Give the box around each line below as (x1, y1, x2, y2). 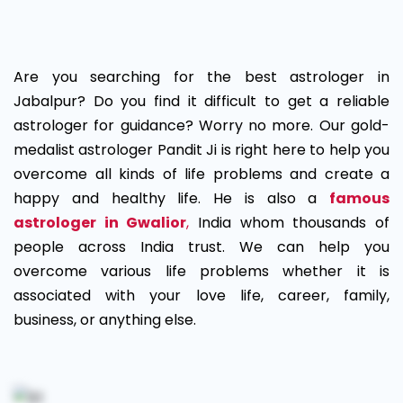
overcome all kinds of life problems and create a (13, 164, 390, 184)
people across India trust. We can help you (13, 237, 390, 257)
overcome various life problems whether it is (13, 261, 390, 282)
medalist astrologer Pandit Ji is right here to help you (13, 139, 390, 160)
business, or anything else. (13, 309, 196, 330)
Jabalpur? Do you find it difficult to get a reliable (13, 91, 390, 112)
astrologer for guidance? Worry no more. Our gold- (13, 115, 390, 136)
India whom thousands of (189, 212, 390, 233)
